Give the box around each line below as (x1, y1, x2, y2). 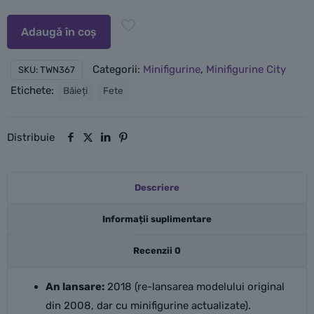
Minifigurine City (206, 63, 286, 76)
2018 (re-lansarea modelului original (104, 280, 285, 294)
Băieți (63, 85, 88, 97)
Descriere (135, 182, 179, 193)
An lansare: (45, 280, 104, 294)
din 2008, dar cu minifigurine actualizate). (45, 299, 251, 313)
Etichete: (11, 84, 57, 97)
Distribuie (7, 131, 55, 144)
